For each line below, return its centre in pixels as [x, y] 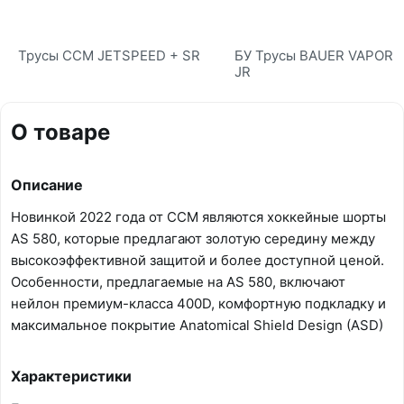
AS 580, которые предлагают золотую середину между [193, 239]
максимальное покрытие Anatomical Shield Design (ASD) [197, 326]
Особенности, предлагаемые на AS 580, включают [178, 282]
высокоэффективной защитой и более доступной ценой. [197, 261]
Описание [47, 185]
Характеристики [71, 376]
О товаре [60, 133]
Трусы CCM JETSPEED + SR [109, 56]
